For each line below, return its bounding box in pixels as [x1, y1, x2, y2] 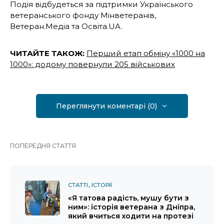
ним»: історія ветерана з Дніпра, [68, 202, 195, 212]
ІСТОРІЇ [91, 181, 112, 189]
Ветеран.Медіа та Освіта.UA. [10, 21, 124, 31]
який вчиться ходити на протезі [68, 211, 193, 221]
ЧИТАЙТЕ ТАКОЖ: [10, 48, 86, 58]
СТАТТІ [68, 181, 88, 189]
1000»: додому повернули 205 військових [10, 59, 175, 69]
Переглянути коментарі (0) [56, 101, 157, 111]
